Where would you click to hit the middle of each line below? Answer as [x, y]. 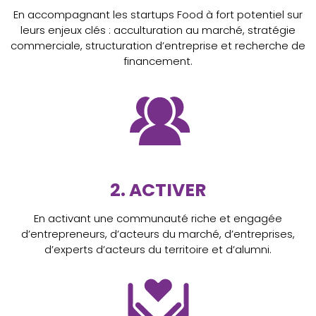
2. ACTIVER [158, 190]
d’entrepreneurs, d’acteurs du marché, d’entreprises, [158, 234]
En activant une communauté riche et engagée [158, 219]
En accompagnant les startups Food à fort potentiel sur [158, 15]
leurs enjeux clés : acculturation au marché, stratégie [158, 30]
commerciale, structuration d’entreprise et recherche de [158, 46]
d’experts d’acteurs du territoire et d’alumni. [158, 250]
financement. [158, 61]
